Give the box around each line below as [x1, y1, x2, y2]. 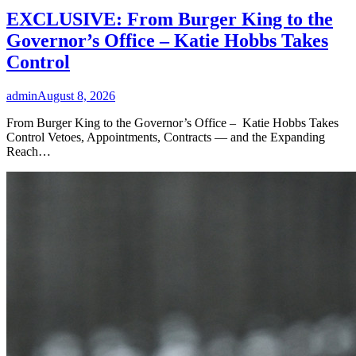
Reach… [6, 145, 51, 159]
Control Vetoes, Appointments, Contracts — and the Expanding [6, 130, 325, 145]
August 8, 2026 [37, 89, 115, 103]
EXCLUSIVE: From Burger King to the [6, 9, 333, 30]
